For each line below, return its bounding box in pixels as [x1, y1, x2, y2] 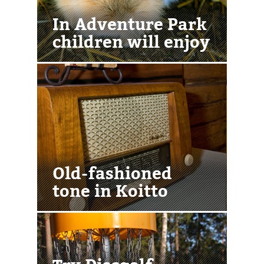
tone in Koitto [52, 179, 168, 202]
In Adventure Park [52, 12, 207, 35]
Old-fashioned [52, 161, 172, 184]
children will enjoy [52, 29, 210, 52]
